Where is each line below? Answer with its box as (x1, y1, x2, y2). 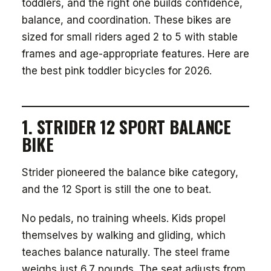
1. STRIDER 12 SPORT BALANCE (22, 114, 232, 139)
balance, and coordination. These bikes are (22, 14, 231, 26)
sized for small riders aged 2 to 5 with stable (22, 31, 238, 43)
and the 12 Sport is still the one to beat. (22, 183, 211, 195)
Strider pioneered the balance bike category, (22, 166, 238, 178)
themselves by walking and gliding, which (22, 229, 226, 241)
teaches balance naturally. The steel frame (22, 246, 230, 258)
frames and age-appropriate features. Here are (22, 48, 249, 60)
